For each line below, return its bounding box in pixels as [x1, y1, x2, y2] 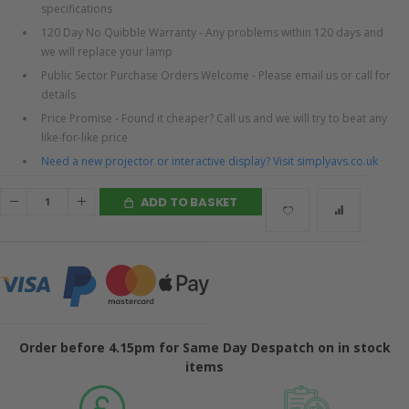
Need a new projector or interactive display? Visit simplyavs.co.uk [41, 153, 378, 170]
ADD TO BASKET [140, 193, 238, 211]
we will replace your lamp [41, 44, 173, 60]
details [41, 87, 76, 103]
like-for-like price [41, 130, 128, 146]
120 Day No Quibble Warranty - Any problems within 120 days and [41, 25, 383, 41]
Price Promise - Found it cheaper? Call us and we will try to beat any [41, 110, 387, 127]
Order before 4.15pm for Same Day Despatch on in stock [18, 338, 391, 356]
